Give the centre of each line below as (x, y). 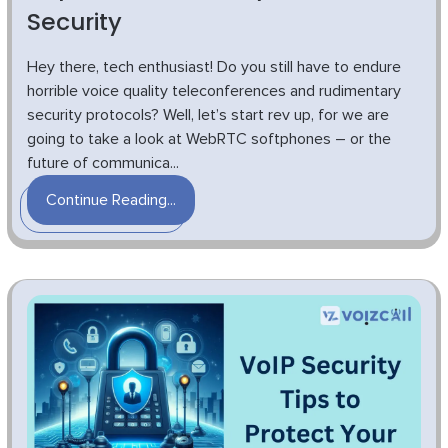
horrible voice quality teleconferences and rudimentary (214, 90)
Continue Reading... (111, 199)
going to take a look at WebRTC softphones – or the (209, 138)
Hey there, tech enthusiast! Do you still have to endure (214, 66)
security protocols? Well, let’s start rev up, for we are (208, 114)
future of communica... (103, 162)
